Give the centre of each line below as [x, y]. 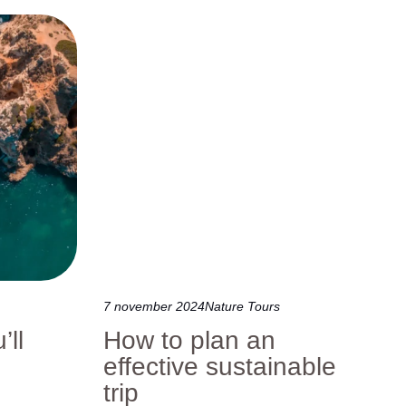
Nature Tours [243, 306]
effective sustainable [220, 366]
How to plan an [190, 340]
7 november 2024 [155, 306]
